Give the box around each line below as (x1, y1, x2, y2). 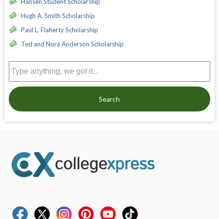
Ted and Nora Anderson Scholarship (21, 40, 124, 48)
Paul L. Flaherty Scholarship (21, 26, 98, 34)
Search (99, 95, 120, 104)
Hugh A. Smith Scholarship (21, 12, 95, 20)
